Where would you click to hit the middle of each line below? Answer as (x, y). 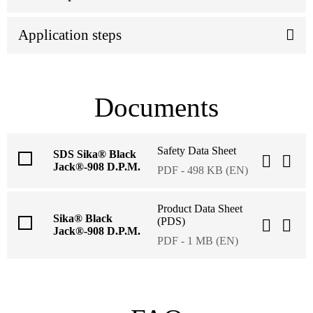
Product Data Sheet (200, 208)
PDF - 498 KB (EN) (203, 170)
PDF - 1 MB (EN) (198, 240)
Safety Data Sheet (197, 150)
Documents (156, 107)
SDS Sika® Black (95, 154)
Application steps (70, 35)
